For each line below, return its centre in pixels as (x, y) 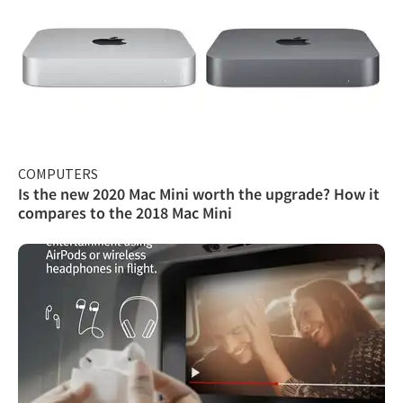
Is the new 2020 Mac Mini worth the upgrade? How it (199, 193)
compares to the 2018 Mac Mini (125, 212)
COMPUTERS (58, 173)
